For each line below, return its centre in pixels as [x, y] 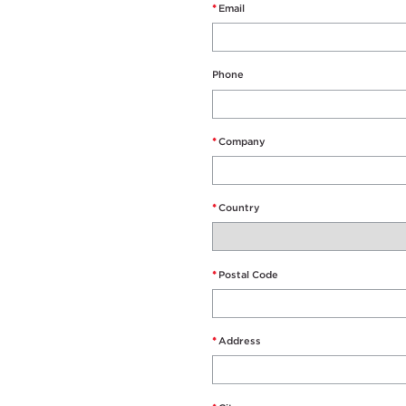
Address [240, 341]
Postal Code [248, 274]
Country [239, 208]
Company [242, 141]
